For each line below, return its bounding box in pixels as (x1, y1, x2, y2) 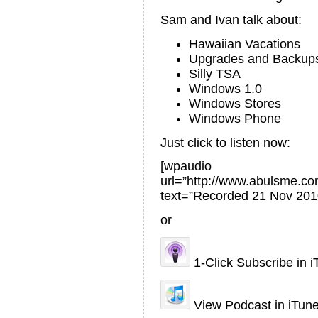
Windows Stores (189, 96, 281, 111)
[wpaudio (160, 159, 212, 174)
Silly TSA (189, 66, 241, 81)
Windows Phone (189, 111, 281, 126)
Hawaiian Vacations (189, 36, 300, 51)
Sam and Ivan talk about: (160, 12, 302, 27)
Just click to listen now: (160, 135, 290, 150)
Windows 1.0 (189, 81, 262, 96)
